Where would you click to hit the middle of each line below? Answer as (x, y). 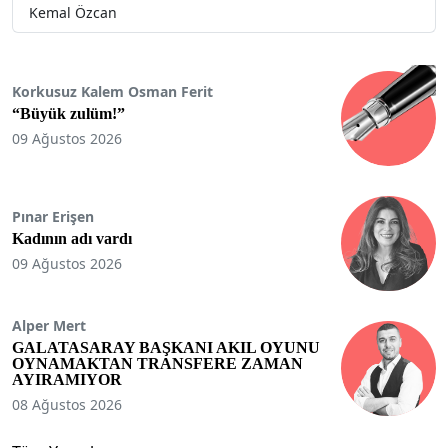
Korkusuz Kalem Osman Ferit (112, 92)
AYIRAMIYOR (67, 380)
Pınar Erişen (53, 217)
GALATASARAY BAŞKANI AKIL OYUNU (166, 348)
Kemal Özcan (73, 12)
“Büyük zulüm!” (68, 114)
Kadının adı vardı (72, 239)
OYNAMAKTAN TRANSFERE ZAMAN (157, 364)
